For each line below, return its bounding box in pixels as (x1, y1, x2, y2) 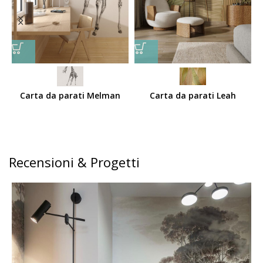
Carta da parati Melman (20, 89, 120, 101)
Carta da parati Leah (150, 89, 236, 101)
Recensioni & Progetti (9, 153, 140, 171)
